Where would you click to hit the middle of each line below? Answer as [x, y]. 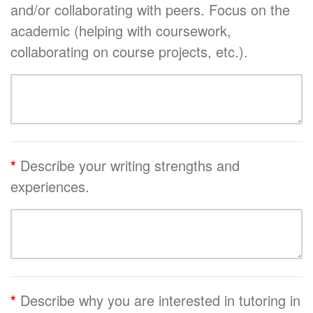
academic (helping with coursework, [121, 30]
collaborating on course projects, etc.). [131, 51]
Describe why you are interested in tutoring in [160, 300]
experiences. [50, 186]
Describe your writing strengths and [130, 165]
